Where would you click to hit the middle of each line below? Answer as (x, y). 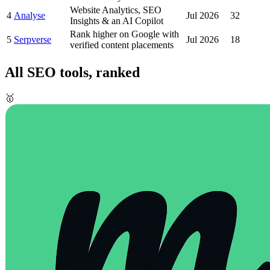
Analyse (30, 15)
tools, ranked (98, 72)
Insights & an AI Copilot (117, 20)
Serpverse (33, 39)
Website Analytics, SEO (116, 10)
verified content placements (122, 45)
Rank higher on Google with (124, 34)
